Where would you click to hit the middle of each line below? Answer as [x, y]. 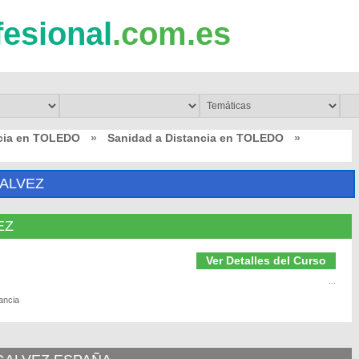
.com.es [171, 34]
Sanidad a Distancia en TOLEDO [196, 138]
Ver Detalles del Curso [266, 260]
